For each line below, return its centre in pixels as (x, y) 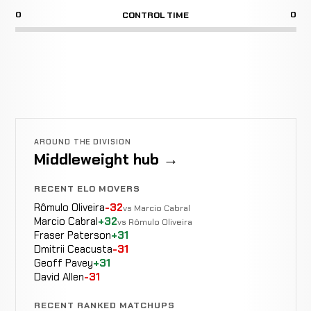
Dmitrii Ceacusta (73, 249)
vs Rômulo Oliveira (154, 221)
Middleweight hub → (106, 160)
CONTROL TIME (155, 15)
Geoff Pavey (63, 263)
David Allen (59, 277)
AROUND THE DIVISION (83, 142)
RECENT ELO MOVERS (87, 188)
